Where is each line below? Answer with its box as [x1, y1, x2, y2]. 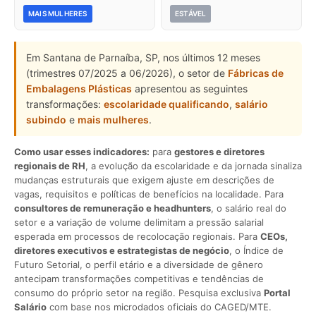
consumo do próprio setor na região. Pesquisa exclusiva [14, 287, 264, 298]
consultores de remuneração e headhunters [14, 202, 211, 214]
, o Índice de [229, 245, 284, 256]
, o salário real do [211, 202, 286, 214]
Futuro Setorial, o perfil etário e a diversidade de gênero [14, 259, 263, 270]
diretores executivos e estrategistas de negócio [14, 245, 229, 256]
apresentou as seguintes [132, 83, 248, 95]
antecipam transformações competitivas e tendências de [14, 273, 264, 284]
